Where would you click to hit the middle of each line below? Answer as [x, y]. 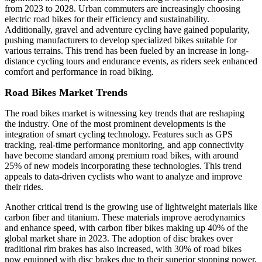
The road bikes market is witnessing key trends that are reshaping [125, 113]
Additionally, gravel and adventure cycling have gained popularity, [127, 30]
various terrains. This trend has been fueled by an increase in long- [127, 51]
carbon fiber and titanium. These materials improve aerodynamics [125, 218]
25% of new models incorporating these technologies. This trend [123, 166]
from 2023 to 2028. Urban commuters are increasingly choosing [123, 9]
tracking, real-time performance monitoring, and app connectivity [124, 145]
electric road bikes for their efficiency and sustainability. [107, 19]
